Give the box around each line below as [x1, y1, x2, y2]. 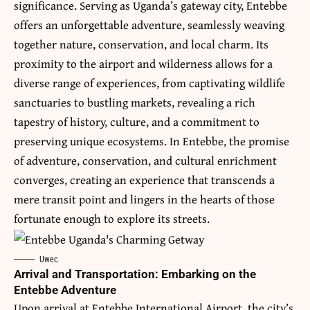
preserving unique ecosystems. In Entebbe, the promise [14, 131, 289, 149]
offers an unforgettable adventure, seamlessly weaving [14, 15, 284, 33]
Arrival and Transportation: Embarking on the [14, 266, 256, 281]
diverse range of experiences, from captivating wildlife [14, 73, 285, 91]
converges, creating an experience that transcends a [14, 170, 275, 188]
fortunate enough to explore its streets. [14, 209, 210, 227]
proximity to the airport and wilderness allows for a [14, 54, 273, 72]
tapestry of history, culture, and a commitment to [14, 112, 259, 130]
